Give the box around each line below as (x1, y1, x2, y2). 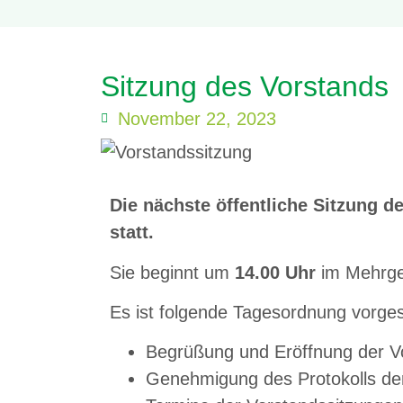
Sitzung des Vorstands (101, 70, 389, 103)
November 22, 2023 (118, 109, 276, 129)
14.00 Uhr (235, 262, 316, 282)
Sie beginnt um (110, 262, 235, 282)
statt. (110, 222, 159, 243)
